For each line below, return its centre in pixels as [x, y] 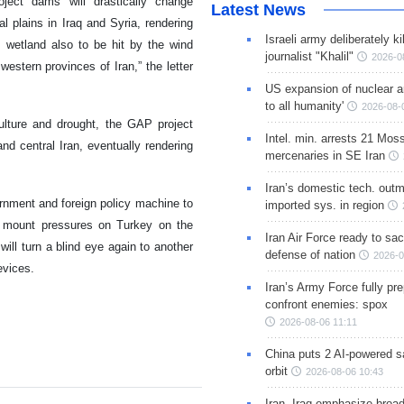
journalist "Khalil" [309, 57]
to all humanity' [304, 106]
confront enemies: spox [326, 305]
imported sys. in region [324, 206]
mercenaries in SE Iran [325, 156]
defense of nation [310, 255]
